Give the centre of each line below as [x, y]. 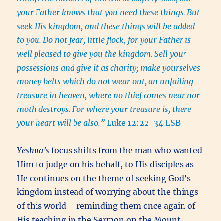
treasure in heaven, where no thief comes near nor [109, 95]
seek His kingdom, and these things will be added [106, 26]
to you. [29, 40]
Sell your [171, 54]
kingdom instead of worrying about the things [108, 192]
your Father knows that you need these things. [101, 12]
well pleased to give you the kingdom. [85, 54]
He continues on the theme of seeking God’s [104, 178]
